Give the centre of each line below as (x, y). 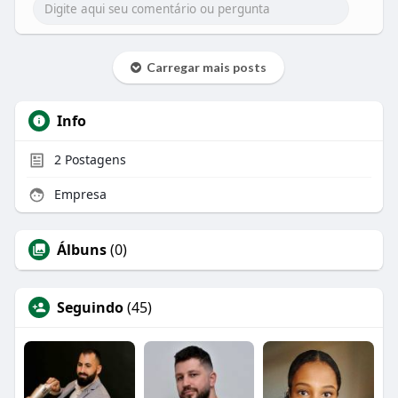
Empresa (78, 194)
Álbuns (81, 249)
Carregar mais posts (204, 67)
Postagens (93, 159)
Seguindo (90, 307)
